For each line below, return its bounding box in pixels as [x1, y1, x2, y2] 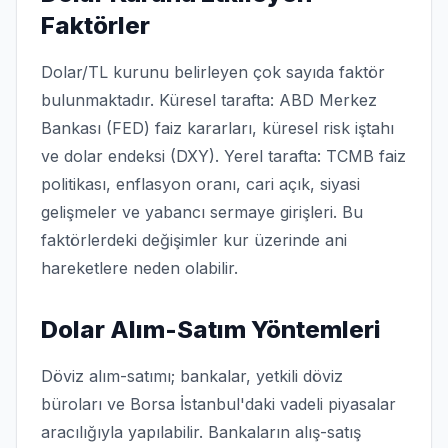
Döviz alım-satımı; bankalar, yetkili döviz [41, 366, 343, 386]
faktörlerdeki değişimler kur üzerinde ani [41, 230, 347, 250]
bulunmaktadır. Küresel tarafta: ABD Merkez [41, 90, 377, 110]
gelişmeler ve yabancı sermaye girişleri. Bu [41, 202, 363, 222]
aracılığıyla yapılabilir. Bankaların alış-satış [41, 422, 361, 442]
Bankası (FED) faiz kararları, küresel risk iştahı [41, 118, 394, 138]
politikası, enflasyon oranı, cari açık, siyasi [41, 174, 360, 194]
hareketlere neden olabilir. [41, 258, 238, 278]
